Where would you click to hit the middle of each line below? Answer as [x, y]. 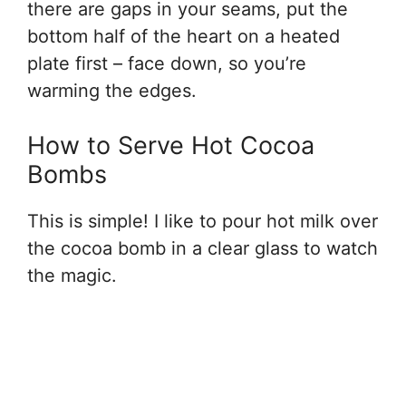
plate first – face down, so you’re [167, 63]
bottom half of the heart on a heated [184, 36]
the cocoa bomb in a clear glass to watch [203, 248]
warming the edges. [112, 90]
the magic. [72, 275]
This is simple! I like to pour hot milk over [203, 221]
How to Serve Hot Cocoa [171, 145]
